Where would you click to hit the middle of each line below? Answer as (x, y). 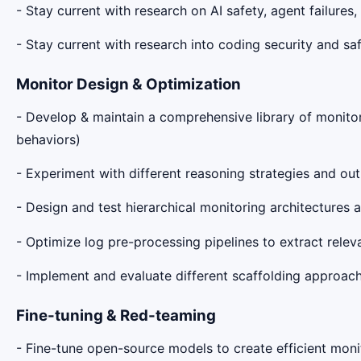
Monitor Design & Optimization (129, 85)
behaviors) (48, 139)
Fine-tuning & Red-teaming (116, 316)
